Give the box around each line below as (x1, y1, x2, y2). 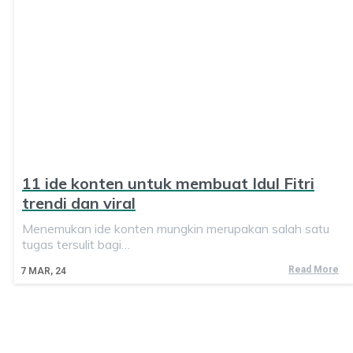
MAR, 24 (28, 265, 66, 277)
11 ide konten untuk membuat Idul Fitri (22, 173, 314, 193)
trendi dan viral (22, 192, 136, 213)
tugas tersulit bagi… (22, 236, 130, 252)
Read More (288, 263, 339, 275)
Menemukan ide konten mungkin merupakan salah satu (22, 220, 329, 236)
